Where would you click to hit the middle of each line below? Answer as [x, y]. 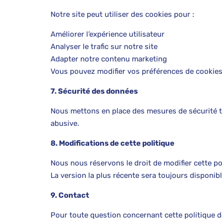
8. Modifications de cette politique [112, 143]
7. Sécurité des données [94, 91]
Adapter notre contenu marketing [109, 59]
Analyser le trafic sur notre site [104, 47]
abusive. [65, 123]
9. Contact [70, 195]
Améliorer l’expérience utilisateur [108, 34]
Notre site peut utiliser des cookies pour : [122, 14]
